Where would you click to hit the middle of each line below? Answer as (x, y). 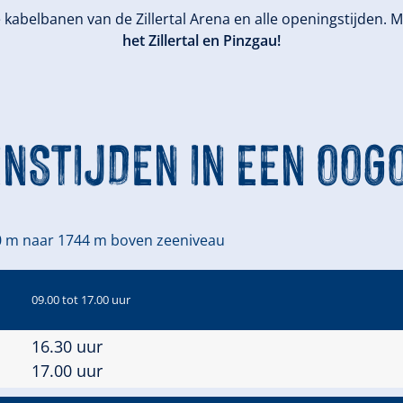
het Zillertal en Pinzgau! (201, 40)
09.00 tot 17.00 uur (81, 300)
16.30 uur (67, 346)
